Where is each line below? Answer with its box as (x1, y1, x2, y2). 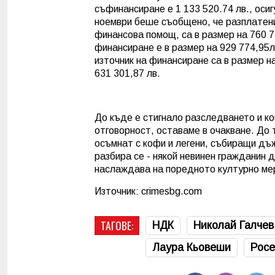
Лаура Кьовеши (152, 241, 231, 254)
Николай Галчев (193, 219, 274, 231)
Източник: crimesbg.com (95, 185, 202, 196)
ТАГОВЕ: (101, 217, 133, 233)
